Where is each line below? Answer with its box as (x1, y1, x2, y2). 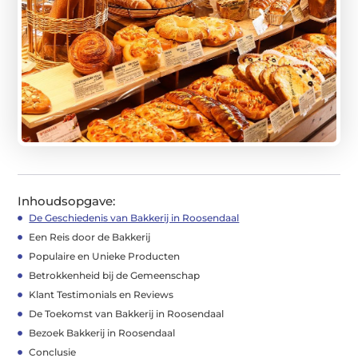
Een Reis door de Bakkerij (29, 230, 151, 243)
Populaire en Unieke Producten (29, 249, 181, 262)
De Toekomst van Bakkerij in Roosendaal (29, 307, 225, 320)
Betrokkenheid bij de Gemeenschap (29, 268, 201, 281)
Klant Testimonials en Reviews (29, 288, 174, 300)
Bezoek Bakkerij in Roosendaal (29, 326, 176, 339)
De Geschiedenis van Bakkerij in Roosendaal (29, 211, 240, 224)
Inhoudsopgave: (18, 193, 116, 209)
